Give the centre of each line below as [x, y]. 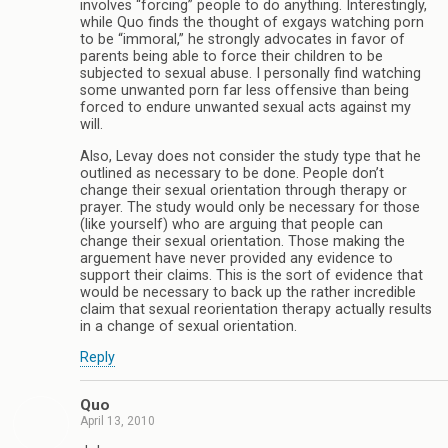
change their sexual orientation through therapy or [243, 190]
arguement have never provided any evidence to [236, 258]
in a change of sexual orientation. [188, 326]
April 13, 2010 [117, 421]
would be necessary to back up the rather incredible [248, 292]
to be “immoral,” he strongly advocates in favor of [242, 40]
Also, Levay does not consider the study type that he [250, 156]
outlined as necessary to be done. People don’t [232, 173]
